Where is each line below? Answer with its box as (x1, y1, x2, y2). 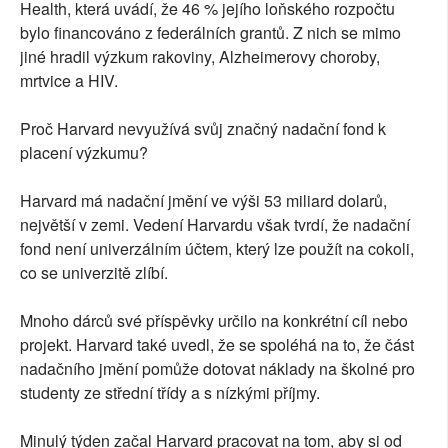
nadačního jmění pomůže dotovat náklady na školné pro (20, 357, 415, 381)
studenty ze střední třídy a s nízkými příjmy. (20, 381, 320, 405)
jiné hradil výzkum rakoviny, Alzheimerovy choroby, (20, 45, 380, 69)
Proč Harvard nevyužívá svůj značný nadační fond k (20, 117, 386, 141)
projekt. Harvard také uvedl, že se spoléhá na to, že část (20, 333, 414, 357)
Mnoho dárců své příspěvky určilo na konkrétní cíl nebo (20, 309, 408, 333)
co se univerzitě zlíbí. (20, 261, 168, 285)
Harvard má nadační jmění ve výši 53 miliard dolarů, (20, 189, 387, 213)
